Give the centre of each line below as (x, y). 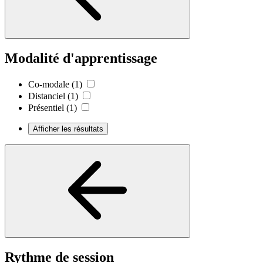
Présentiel (46, 108)
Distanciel (47, 96)
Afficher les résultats (68, 129)
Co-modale (49, 85)
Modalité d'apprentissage (81, 58)
